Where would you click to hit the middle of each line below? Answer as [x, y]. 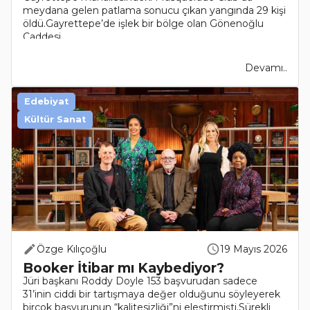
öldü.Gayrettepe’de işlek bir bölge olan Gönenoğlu [143, 24]
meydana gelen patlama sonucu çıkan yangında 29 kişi [154, 11]
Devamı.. [266, 68]
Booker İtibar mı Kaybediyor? [124, 268]
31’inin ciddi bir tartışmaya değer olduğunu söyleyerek [152, 294]
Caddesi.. [44, 37]
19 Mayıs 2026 [254, 249]
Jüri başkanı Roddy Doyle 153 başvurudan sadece [140, 281]
